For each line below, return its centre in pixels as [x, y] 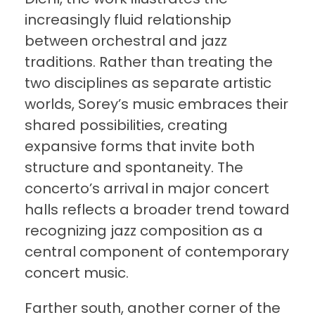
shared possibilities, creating [126, 126]
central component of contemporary [157, 252]
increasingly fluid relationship [128, 20]
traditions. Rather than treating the [149, 62]
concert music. [77, 273]
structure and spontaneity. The [134, 168]
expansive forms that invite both [140, 147]
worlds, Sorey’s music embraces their [156, 104]
